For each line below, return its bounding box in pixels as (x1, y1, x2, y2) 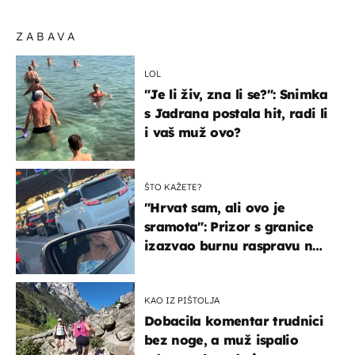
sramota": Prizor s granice (144, 219, 313, 235)
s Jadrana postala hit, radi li (144, 105, 328, 122)
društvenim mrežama (144, 257, 283, 273)
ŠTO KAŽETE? (144, 181, 202, 193)
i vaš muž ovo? (144, 124, 241, 141)
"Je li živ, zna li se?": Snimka (144, 86, 328, 103)
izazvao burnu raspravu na (144, 238, 321, 254)
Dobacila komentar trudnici (144, 313, 323, 330)
